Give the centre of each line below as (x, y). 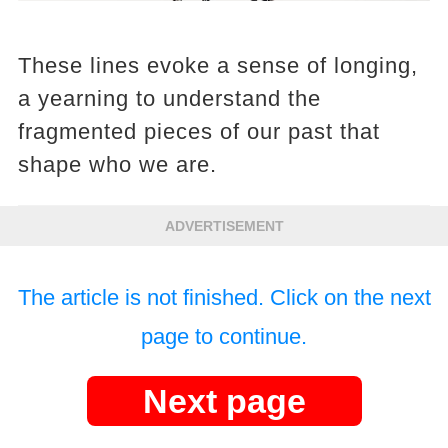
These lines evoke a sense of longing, (217, 66)
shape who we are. (117, 165)
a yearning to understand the (169, 99)
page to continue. (224, 337)
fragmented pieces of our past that (198, 132)
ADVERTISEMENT (224, 226)
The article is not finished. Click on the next (224, 298)
